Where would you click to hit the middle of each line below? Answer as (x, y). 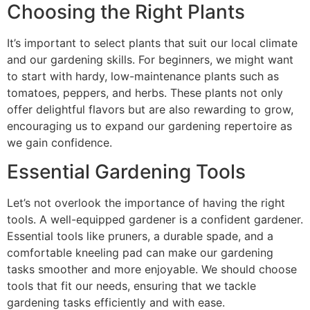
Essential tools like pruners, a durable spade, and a (140, 236)
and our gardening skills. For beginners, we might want (150, 59)
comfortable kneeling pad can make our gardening (140, 253)
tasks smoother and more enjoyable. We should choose (152, 270)
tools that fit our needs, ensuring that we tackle (131, 286)
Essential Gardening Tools (126, 172)
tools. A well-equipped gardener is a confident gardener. (155, 220)
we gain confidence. (60, 142)
